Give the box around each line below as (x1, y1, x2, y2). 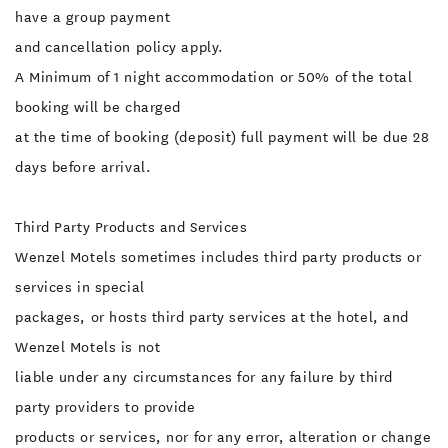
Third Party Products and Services (15, 217, 248, 237)
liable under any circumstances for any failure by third (15, 367, 393, 387)
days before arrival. (15, 157, 152, 177)
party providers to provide (15, 397, 196, 417)
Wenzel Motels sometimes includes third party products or (15, 247, 422, 267)
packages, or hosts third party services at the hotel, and (15, 307, 409, 327)
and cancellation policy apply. (15, 37, 224, 57)
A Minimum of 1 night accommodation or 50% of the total (15, 67, 413, 87)
